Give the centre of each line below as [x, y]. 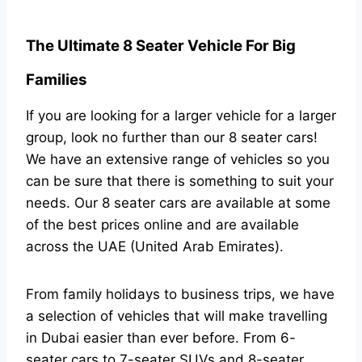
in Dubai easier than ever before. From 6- [161, 337]
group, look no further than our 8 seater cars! [172, 137]
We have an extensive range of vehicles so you [178, 159]
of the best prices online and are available [162, 224]
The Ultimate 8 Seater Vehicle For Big [161, 45]
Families [56, 79]
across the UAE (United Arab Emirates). [155, 246]
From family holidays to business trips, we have [180, 294]
